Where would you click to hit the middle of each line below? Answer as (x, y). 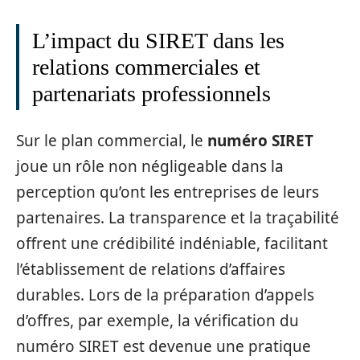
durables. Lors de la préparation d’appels (165, 295)
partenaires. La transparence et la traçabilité (178, 218)
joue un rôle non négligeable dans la (150, 166)
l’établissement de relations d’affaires (151, 269)
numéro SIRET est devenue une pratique (164, 346)
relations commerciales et (146, 67)
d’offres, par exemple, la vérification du (157, 321)
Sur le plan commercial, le (112, 141)
